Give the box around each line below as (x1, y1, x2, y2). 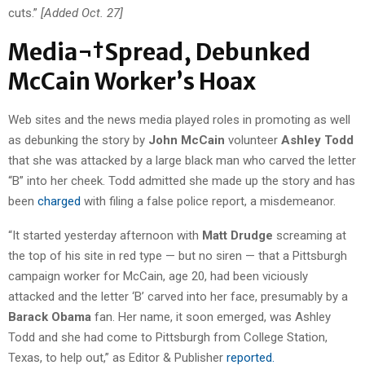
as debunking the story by (8, 133, 148, 148)
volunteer (225, 133, 281, 148)
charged (37, 194, 84, 209)
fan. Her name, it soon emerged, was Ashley (91, 310, 331, 325)
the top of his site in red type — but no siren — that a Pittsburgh (8, 248, 347, 264)
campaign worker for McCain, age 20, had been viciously (8, 269, 308, 284)
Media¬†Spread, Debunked (8, 37, 310, 68)
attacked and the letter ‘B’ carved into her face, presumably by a (8, 289, 348, 305)
